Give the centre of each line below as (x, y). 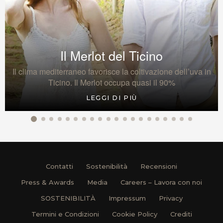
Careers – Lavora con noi (161, 182)
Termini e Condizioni (65, 214)
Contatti (59, 166)
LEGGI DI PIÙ (111, 98)
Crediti (181, 214)
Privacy (170, 198)
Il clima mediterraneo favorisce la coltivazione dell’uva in (111, 71)
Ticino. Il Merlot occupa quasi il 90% (111, 82)
